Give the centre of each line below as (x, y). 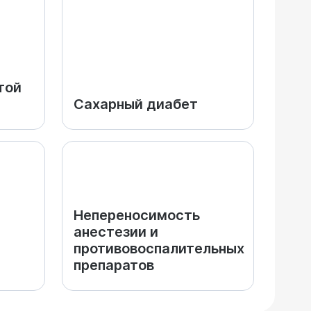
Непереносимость (137, 215)
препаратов (114, 265)
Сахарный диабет (136, 104)
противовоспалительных (159, 249)
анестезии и (116, 232)
